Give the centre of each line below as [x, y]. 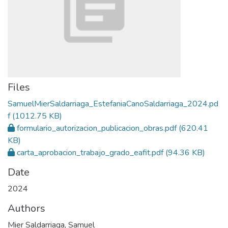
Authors [26, 208]
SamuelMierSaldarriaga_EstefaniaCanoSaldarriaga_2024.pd [113, 104]
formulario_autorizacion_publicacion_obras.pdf [97, 128]
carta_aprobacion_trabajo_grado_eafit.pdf [90, 153]
